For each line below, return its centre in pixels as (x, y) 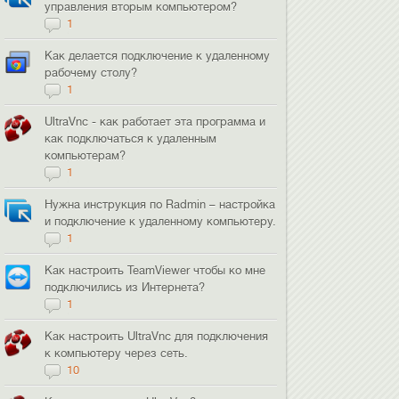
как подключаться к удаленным (131, 138)
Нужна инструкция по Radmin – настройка (160, 204)
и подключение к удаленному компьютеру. (161, 221)
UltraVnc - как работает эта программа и (155, 122)
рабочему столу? (91, 73)
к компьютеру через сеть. (117, 353)
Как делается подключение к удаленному (158, 56)
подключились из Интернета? (125, 287)
